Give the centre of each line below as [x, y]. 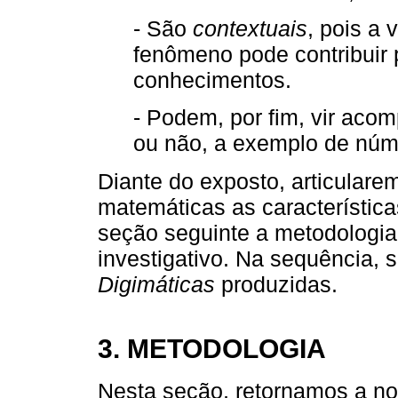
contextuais [250, 29]
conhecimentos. [212, 80]
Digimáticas [156, 284]
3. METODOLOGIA [212, 348]
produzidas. [276, 284]
